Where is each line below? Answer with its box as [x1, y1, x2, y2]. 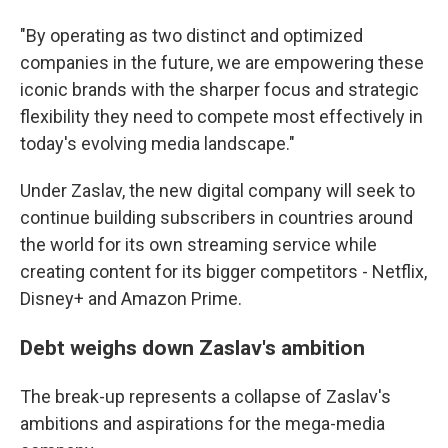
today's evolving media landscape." [20, 133, 295, 154]
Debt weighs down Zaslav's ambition [20, 335, 365, 360]
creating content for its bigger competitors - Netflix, [20, 261, 427, 282]
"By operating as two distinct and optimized [20, 25, 363, 46]
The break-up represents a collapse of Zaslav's [20, 386, 391, 407]
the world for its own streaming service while [20, 234, 377, 255]
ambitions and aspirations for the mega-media [20, 413, 385, 434]
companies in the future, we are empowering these [20, 52, 424, 73]
